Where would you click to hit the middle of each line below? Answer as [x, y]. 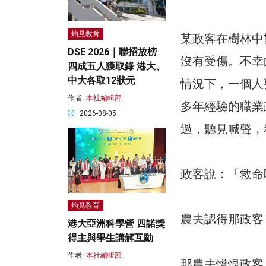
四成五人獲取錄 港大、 [116, 66]
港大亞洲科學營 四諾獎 [116, 224]
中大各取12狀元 [102, 81]
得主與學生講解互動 [110, 238]
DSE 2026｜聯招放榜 [112, 52]
